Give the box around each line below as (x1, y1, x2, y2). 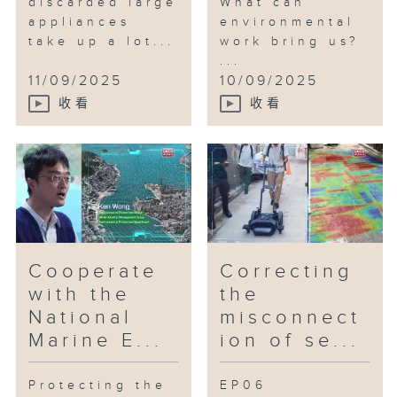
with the (28, 284, 131, 307)
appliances (28, 15, 131, 30)
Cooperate (28, 261, 159, 284)
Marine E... (28, 330, 164, 353)
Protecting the (28, 378, 167, 393)
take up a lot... (28, 35, 175, 50)
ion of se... (220, 330, 361, 353)
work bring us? (220, 35, 361, 50)
